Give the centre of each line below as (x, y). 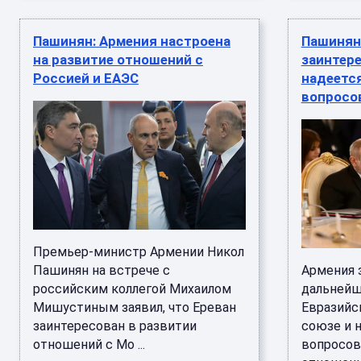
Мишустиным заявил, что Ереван (135, 307)
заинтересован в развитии (115, 326)
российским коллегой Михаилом (132, 289)
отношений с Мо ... (89, 344)
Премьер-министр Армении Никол (139, 252)
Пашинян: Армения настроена (132, 41)
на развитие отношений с (118, 60)
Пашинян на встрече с (102, 270)
